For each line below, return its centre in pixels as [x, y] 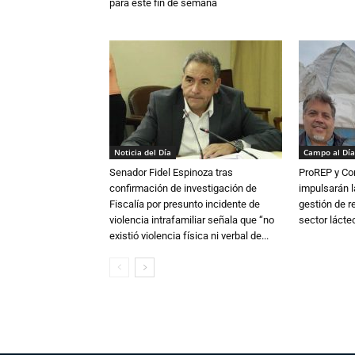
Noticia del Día [143, 153]
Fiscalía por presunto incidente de [185, 204]
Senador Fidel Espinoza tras [171, 173]
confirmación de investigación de [183, 189]
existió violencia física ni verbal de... [189, 236]
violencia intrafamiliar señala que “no [192, 220]
